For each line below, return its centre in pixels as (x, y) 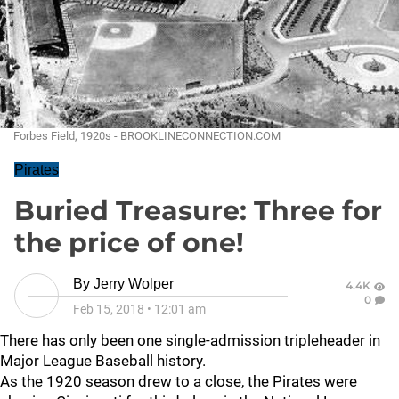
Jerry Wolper (134, 284)
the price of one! (129, 243)
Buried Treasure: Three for (198, 211)
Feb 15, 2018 (109, 309)
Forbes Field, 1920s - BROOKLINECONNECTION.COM (147, 136)
